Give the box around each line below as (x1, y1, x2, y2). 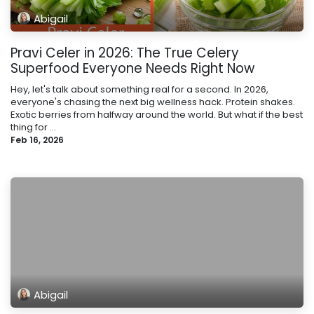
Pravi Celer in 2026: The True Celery (11, 43, 239, 63)
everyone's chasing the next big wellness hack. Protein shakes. (11, 95, 295, 109)
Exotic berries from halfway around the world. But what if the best (11, 108, 303, 122)
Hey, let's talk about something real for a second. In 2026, (11, 83, 268, 97)
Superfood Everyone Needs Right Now (11, 59, 254, 78)
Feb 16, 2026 (11, 134, 64, 146)
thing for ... (11, 121, 56, 135)
